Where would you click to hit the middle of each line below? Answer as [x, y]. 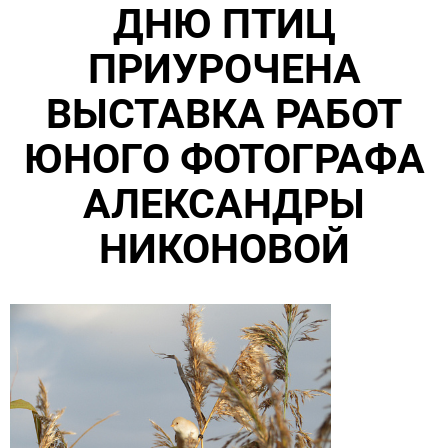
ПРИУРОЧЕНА [224, 69]
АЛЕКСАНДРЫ [224, 204]
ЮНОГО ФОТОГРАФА [224, 159]
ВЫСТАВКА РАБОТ [224, 114]
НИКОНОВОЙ [224, 249]
